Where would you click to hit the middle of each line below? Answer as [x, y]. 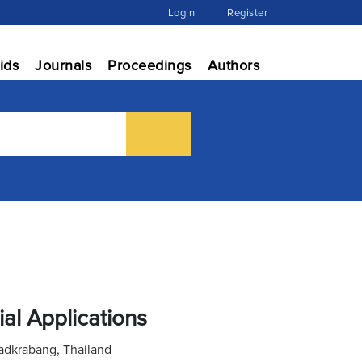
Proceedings [149, 65]
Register [247, 13]
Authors [233, 65]
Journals [63, 65]
